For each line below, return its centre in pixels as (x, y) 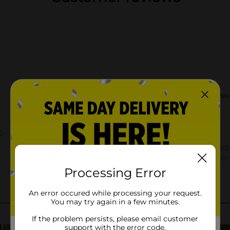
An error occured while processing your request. (115, 193)
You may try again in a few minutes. (115, 202)
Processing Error (115, 173)
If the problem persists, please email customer (115, 219)
